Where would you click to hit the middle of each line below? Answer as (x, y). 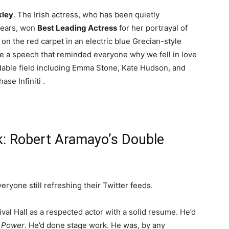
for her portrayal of (152, 28)
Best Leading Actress (77, 28)
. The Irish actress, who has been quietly (86, 15)
